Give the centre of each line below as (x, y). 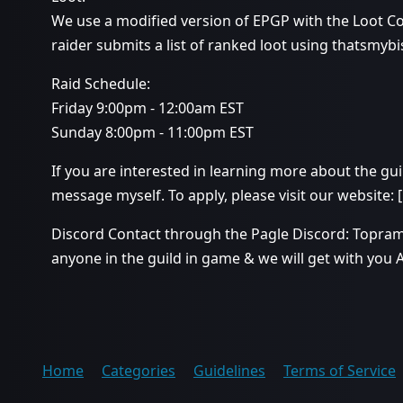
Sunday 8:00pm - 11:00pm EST (152, 132)
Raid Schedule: (101, 84)
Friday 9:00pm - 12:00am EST (148, 108)
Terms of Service (340, 371)
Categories (139, 371)
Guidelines (229, 371)
